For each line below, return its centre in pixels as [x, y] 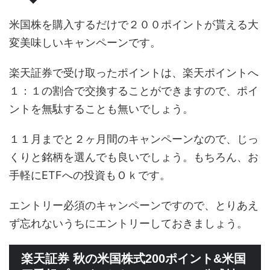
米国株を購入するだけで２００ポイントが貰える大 [134, 25]
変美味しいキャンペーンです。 [85, 43]
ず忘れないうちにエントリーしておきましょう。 [128, 224]
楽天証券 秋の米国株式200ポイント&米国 [133, 259]
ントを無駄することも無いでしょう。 [101, 109]
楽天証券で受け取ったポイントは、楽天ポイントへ [134, 73]
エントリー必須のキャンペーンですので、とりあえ [134, 206]
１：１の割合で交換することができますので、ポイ [134, 91]
